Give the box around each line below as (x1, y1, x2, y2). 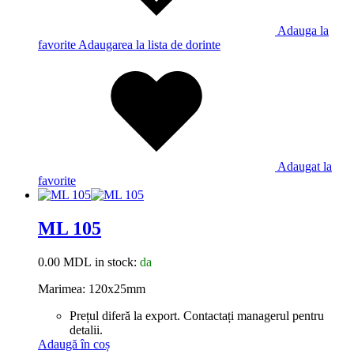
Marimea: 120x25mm (38, 281, 145, 296)
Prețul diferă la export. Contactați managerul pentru (70, 308, 324, 322)
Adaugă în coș (38, 337, 110, 351)
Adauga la (277, 24, 329, 38)
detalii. (70, 322, 106, 337)
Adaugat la (277, 160, 332, 174)
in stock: (92, 254, 140, 269)
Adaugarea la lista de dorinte (78, 38, 220, 52)
